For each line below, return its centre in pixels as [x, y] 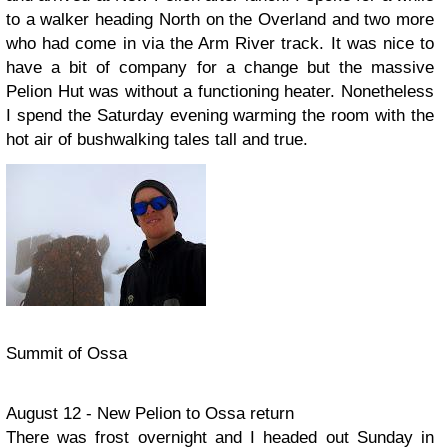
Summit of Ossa [66, 353]
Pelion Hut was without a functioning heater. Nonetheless [220, 91]
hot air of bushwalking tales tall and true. [157, 139]
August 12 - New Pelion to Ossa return [150, 413]
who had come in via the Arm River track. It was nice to [220, 43]
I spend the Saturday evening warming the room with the [220, 115]
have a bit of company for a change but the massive [220, 67]
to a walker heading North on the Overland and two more [220, 19]
